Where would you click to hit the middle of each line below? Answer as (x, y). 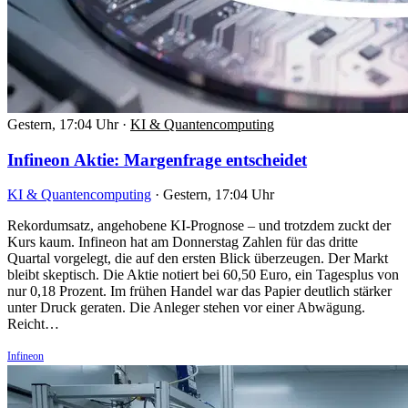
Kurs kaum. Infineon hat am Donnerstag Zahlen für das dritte (183, 242)
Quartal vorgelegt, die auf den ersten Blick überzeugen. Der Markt (198, 259)
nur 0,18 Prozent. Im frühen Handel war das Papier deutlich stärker (199, 291)
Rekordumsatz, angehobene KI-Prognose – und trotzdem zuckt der (199, 226)
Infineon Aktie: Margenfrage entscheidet (157, 159)
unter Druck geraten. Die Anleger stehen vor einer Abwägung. (186, 308)
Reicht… (33, 324)
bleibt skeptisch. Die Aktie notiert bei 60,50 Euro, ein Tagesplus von (203, 275)
